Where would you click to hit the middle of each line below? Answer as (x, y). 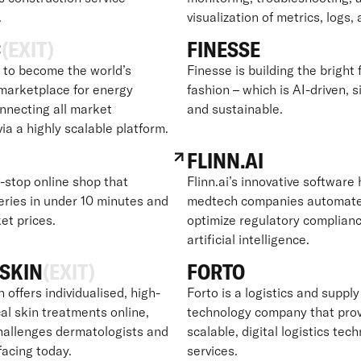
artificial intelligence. (248, 239)
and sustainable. (235, 108)
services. (212, 350)
